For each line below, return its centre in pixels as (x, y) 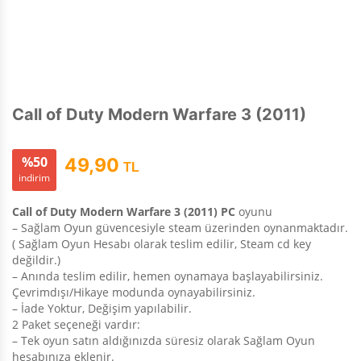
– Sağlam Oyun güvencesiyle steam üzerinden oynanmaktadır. (180, 227)
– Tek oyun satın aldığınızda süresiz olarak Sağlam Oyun (164, 340)
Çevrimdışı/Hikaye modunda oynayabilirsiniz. (134, 292)
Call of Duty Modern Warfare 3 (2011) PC (124, 211)
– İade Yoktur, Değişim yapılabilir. (102, 308)
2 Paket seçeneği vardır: (76, 324)
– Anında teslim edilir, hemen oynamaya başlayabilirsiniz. (168, 276)
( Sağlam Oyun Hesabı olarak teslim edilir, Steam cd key (162, 243)
